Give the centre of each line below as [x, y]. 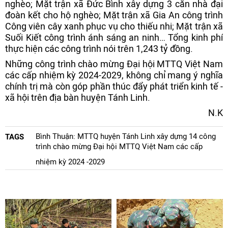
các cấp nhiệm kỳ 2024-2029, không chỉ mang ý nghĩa [114, 75]
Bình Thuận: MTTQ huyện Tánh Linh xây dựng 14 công [126, 136]
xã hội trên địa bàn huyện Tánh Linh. [78, 97]
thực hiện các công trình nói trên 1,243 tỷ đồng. [99, 49]
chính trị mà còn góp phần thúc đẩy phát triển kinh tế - [114, 86]
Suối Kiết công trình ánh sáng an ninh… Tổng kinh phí [114, 37]
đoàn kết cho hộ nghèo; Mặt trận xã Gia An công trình [114, 15]
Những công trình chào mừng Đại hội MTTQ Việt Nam [114, 64]
